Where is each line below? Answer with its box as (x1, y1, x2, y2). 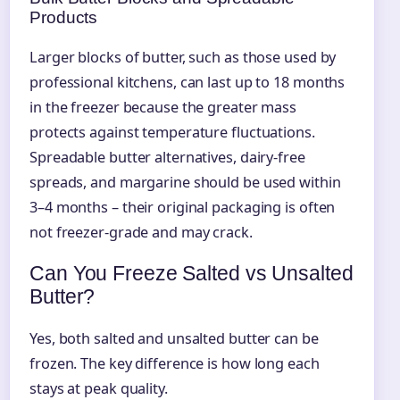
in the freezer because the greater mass (29, 97, 297, 118)
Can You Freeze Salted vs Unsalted (29, 262, 354, 286)
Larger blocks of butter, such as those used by (29, 47, 337, 68)
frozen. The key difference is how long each (29, 353, 320, 373)
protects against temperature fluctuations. (29, 122, 315, 143)
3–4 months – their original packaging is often (29, 197, 336, 218)
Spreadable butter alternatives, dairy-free (29, 147, 305, 168)
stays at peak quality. (29, 378, 168, 398)
